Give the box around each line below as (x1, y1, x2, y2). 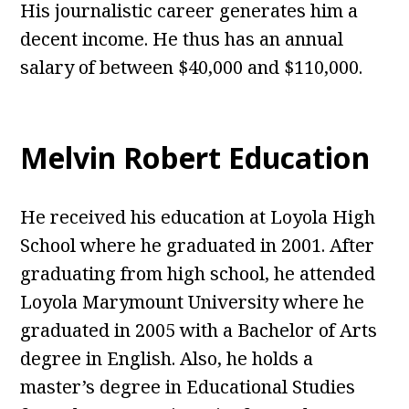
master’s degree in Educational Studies (20, 374, 356, 400)
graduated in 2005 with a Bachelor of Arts (20, 318, 378, 343)
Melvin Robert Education (20, 138, 371, 178)
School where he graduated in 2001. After (20, 233, 375, 258)
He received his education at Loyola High (20, 204, 376, 230)
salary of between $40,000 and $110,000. (20, 55, 363, 80)
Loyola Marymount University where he (20, 289, 365, 315)
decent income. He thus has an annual (20, 26, 344, 52)
